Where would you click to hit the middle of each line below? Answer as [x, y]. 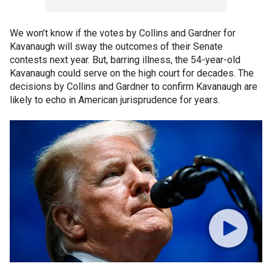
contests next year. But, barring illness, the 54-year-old [125, 60]
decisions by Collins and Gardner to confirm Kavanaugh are [134, 87]
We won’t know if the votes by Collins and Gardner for [123, 33]
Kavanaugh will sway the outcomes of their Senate [116, 46]
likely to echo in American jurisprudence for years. [115, 100]
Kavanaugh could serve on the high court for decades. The [132, 73]
